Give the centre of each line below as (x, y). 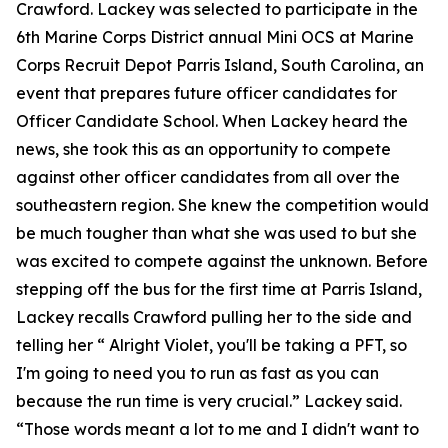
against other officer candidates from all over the (208, 177)
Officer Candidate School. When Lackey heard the (212, 121)
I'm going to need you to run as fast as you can (197, 373)
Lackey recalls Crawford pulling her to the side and (214, 317)
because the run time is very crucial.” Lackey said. (209, 401)
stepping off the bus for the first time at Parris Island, (219, 289)
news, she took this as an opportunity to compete (203, 149)
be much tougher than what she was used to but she (216, 233)
